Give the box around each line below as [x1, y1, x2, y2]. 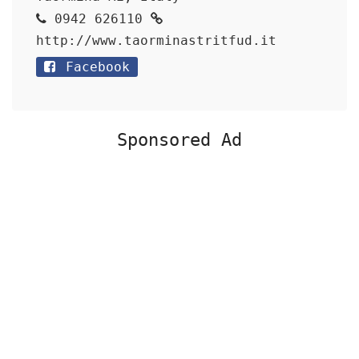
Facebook [58, 59, 130, 75]
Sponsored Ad [117, 130, 242, 150]
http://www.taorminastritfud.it [36, 33, 276, 48]
